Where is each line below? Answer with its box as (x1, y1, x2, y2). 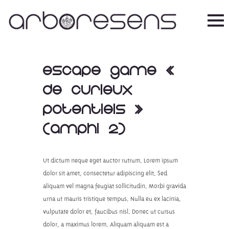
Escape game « (43, 62, 175, 80)
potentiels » (43, 101, 144, 119)
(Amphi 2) (43, 121, 126, 138)
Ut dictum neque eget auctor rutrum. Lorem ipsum (43, 156, 178, 165)
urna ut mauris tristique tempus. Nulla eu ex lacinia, (43, 195, 181, 203)
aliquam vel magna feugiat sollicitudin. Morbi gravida (43, 182, 186, 191)
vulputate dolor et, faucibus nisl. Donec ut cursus (43, 208, 175, 216)
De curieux (43, 82, 133, 99)
